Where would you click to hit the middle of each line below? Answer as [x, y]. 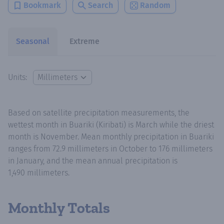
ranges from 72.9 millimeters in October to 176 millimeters [110, 148]
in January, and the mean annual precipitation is [93, 160]
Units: [18, 77]
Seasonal [33, 41]
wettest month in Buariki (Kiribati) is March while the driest [111, 124]
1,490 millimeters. [39, 172]
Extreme [84, 41]
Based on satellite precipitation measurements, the [99, 112]
